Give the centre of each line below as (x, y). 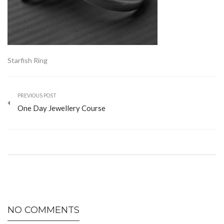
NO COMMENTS (43, 210)
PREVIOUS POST (37, 95)
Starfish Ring (27, 60)
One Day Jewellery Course (61, 108)
